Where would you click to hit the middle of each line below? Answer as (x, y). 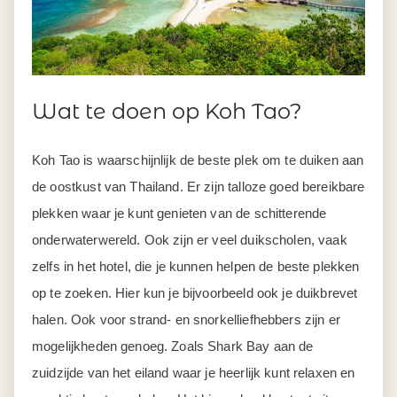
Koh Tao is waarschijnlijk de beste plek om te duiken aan (198, 160)
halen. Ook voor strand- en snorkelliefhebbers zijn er (186, 319)
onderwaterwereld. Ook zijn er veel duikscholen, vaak (190, 239)
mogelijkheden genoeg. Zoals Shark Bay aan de (173, 346)
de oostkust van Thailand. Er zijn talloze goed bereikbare (198, 186)
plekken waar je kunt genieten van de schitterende (179, 213)
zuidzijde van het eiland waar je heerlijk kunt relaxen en (194, 372)
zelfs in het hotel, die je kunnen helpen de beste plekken (196, 266)
